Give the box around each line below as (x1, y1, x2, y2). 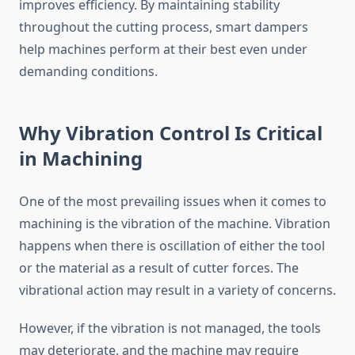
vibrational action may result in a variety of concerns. (19, 281, 336, 300)
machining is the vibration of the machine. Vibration (19, 215, 330, 233)
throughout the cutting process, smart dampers (19, 18, 308, 36)
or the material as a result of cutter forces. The (19, 259, 299, 277)
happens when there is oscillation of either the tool (19, 237, 325, 255)
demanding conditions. (19, 63, 158, 81)
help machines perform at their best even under (19, 40, 307, 59)
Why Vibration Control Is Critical (19, 120, 323, 147)
